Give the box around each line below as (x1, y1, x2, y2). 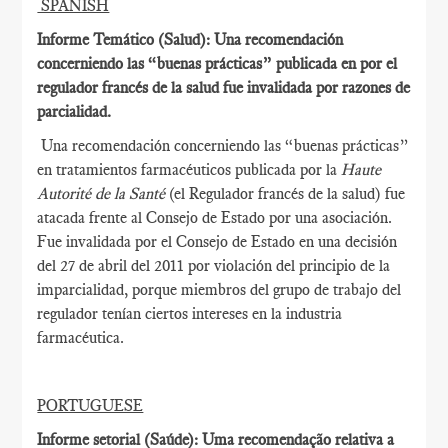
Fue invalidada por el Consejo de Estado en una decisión (37, 232, 398, 251)
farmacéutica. (37, 328, 125, 347)
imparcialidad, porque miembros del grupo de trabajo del (37, 280, 402, 299)
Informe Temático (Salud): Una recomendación (37, 30, 344, 49)
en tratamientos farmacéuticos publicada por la (37, 160, 342, 179)
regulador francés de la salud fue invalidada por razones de (37, 78, 411, 97)
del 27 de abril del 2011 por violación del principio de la (37, 256, 391, 275)
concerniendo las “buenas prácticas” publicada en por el (37, 54, 398, 73)
